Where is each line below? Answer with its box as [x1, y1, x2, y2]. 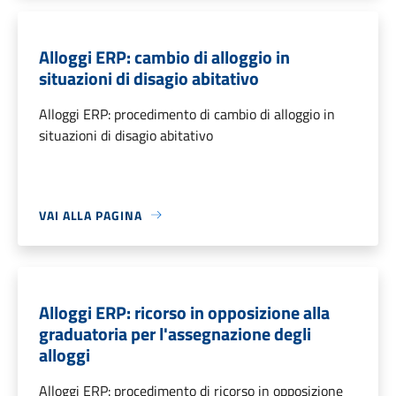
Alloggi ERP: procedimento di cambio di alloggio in [39, 103, 335, 125]
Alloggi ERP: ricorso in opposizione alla [39, 298, 330, 326]
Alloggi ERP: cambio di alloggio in [39, 42, 290, 71]
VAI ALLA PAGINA [39, 205, 142, 225]
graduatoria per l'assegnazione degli [39, 319, 311, 347]
